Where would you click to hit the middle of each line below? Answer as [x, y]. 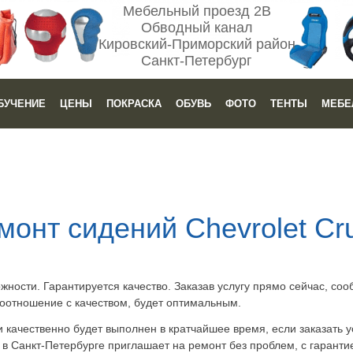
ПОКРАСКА [134, 104]
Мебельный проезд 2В [197, 11]
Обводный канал [197, 28]
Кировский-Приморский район [197, 44]
